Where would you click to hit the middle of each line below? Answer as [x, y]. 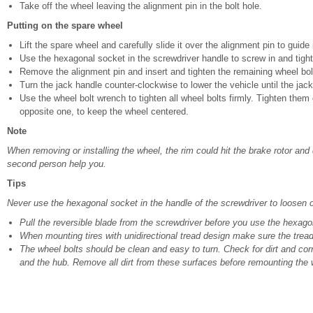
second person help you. [57, 164]
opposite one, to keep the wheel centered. [104, 111]
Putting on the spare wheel [65, 26]
